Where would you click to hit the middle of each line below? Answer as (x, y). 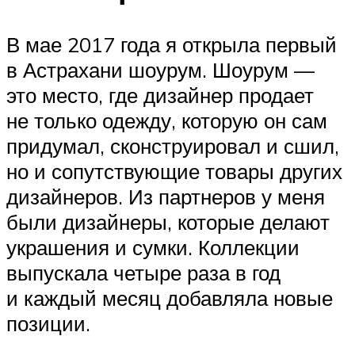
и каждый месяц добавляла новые (170, 298)
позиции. (48, 323)
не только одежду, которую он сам (167, 120)
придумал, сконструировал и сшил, (173, 145)
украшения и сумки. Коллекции (153, 247)
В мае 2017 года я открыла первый (172, 44)
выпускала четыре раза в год (143, 272)
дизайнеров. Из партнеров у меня (166, 196)
